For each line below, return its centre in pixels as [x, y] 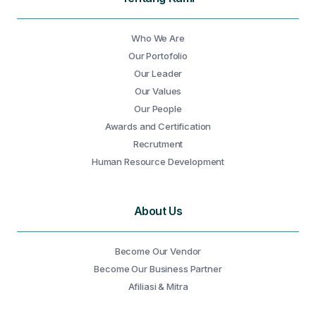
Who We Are [158, 38]
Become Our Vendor [158, 251]
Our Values [158, 91]
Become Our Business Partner [158, 269]
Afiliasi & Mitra [158, 286]
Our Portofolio [158, 56]
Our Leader [158, 73]
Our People [158, 109]
